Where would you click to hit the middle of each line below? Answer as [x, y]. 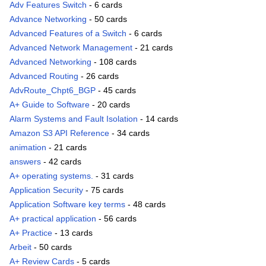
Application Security [46, 190]
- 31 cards [113, 176]
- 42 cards [61, 162]
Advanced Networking [50, 62]
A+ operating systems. [51, 176]
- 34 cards [129, 133]
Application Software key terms [67, 205]
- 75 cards [103, 190]
